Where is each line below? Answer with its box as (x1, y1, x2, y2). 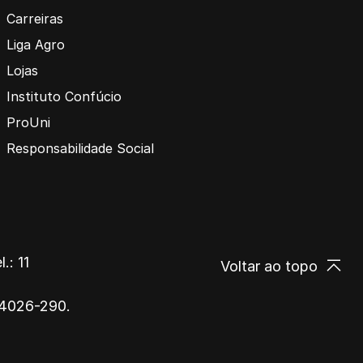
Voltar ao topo (220, 257, 318, 275)
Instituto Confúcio (6, 88, 122, 105)
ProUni (6, 113, 50, 130)
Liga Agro (6, 36, 65, 53)
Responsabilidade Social (6, 139, 154, 156)
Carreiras (6, 10, 63, 27)
